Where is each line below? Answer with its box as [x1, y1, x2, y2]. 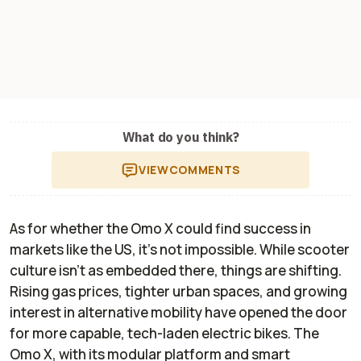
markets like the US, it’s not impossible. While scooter [10, 239, 350, 259]
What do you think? [122, 128, 239, 145]
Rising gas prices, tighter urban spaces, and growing [10, 281, 347, 301]
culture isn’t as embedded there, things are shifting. [10, 260, 342, 280]
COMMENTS [168, 161, 240, 177]
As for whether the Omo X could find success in [10, 218, 311, 238]
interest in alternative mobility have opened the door [10, 302, 347, 322]
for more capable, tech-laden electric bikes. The [10, 323, 319, 342]
